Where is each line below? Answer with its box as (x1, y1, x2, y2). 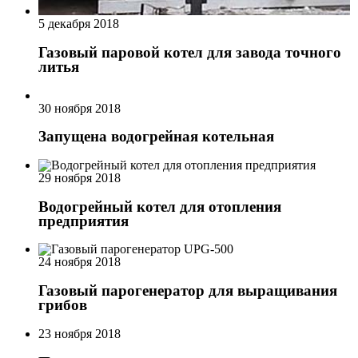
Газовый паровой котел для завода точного (38, 43, 341, 61)
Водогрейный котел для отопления (38, 197, 281, 215)
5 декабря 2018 (38, 17, 119, 31)
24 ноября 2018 (38, 255, 121, 269)
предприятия (38, 212, 129, 229)
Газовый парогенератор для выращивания (38, 282, 337, 300)
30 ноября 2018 (38, 101, 121, 115)
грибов (38, 296, 87, 314)
